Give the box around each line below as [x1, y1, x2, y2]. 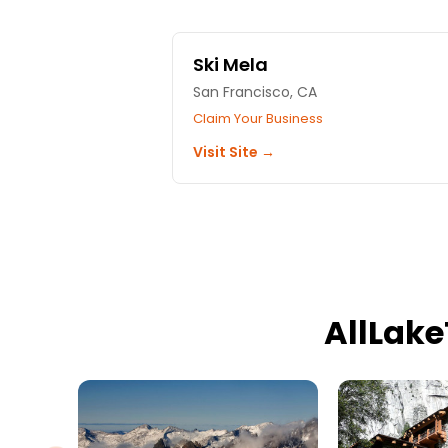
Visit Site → [193, 141, 275, 162]
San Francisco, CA [193, 81, 317, 102]
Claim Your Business [193, 108, 323, 128]
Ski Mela [193, 51, 268, 77]
